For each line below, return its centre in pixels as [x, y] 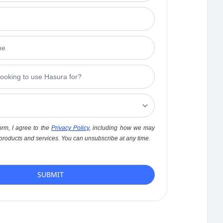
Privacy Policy [70, 128]
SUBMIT [50, 174]
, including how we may [122, 128]
